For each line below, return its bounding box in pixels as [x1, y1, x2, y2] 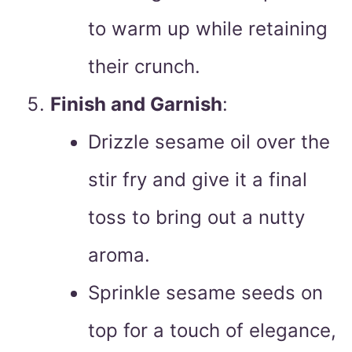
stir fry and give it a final [88, 168, 307, 192]
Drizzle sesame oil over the [88, 130, 330, 154]
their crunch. [88, 55, 200, 79]
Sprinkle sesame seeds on [88, 281, 323, 305]
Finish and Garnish [50, 93, 222, 116]
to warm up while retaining [88, 17, 328, 41]
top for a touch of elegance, [88, 319, 336, 343]
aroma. [88, 244, 150, 267]
